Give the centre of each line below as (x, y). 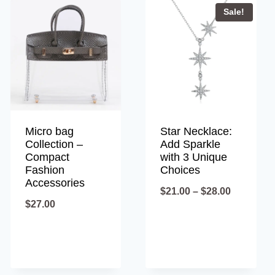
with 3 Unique (194, 157)
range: (246, 210)
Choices (180, 170)
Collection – (54, 144)
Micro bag (49, 131)
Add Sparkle (191, 144)
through (249, 249)
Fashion (45, 170)
